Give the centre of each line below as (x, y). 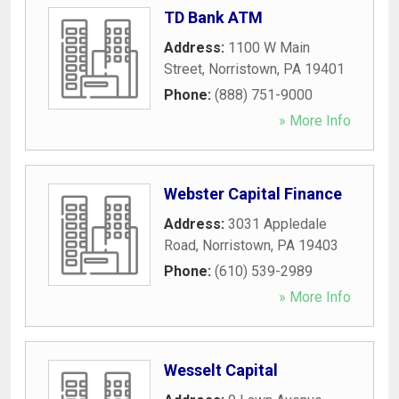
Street (183, 69)
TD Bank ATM (213, 17)
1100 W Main (269, 47)
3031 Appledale (277, 224)
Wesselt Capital (221, 370)
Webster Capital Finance (253, 193)
